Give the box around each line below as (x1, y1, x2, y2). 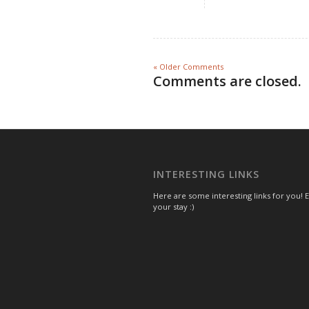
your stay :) (153, 201, 194, 212)
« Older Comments (153, 61, 223, 72)
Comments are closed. (153, 71, 301, 90)
